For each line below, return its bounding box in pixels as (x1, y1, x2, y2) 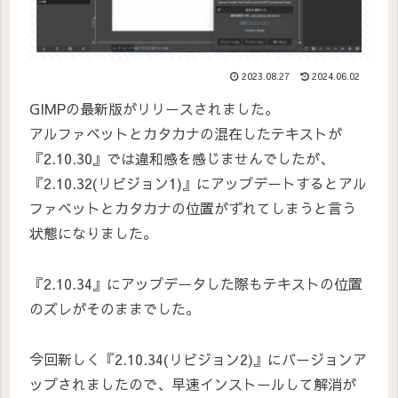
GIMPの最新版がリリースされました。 (29, 98, 279, 118)
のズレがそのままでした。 (29, 298, 200, 318)
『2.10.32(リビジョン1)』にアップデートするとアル (29, 172, 367, 193)
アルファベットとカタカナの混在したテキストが (29, 123, 342, 143)
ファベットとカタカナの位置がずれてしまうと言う (29, 197, 356, 218)
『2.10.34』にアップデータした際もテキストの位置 (29, 273, 362, 293)
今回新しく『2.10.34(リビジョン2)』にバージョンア (29, 348, 367, 369)
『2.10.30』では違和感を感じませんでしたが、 (29, 147, 334, 168)
